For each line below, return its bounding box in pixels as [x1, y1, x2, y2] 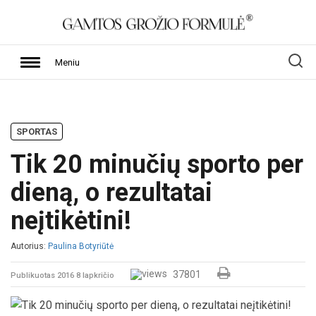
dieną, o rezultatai [11, 178, 212, 207]
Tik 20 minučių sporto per [11, 150, 303, 179]
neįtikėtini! [11, 206, 131, 236]
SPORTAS [16, 126, 57, 137]
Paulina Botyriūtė [48, 241, 114, 251]
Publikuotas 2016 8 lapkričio [11, 271, 116, 280]
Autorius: [11, 241, 48, 251]
